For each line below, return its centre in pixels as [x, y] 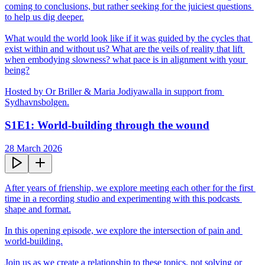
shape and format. [38, 209]
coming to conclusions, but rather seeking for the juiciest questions [128, 7]
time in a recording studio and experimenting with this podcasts [122, 198]
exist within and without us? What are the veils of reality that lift [124, 49]
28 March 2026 [33, 148]
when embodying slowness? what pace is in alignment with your [125, 60]
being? [17, 70]
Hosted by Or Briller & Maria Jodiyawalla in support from [113, 92]
